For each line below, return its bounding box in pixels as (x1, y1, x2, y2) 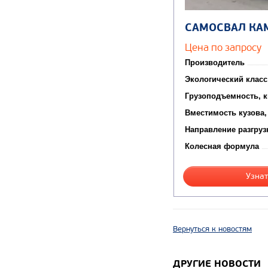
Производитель (185, 57, 245, 67)
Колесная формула (185, 141, 259, 151)
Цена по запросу (185, 41, 261, 53)
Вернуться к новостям (173, 224, 252, 234)
